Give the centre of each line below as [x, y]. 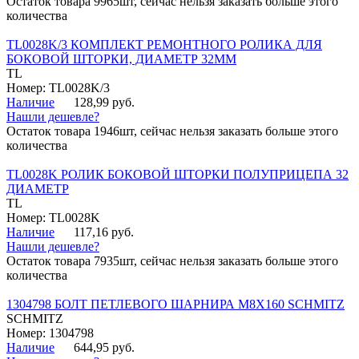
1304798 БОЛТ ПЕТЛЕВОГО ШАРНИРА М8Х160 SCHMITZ [175, 305]
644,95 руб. [104, 348]
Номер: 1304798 [50, 333]
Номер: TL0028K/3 [58, 88]
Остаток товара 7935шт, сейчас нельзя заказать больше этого [172, 261]
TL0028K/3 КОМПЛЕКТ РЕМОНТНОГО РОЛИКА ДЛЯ [164, 45]
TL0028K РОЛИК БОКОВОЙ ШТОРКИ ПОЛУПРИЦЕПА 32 [177, 175]
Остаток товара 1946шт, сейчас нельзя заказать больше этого [172, 131]
